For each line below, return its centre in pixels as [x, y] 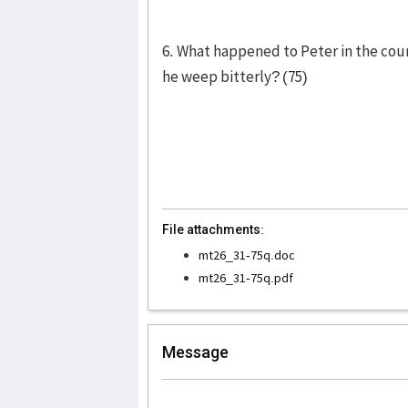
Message [195, 352]
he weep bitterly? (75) [235, 76]
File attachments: [213, 229]
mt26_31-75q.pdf [246, 277]
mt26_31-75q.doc [247, 255]
